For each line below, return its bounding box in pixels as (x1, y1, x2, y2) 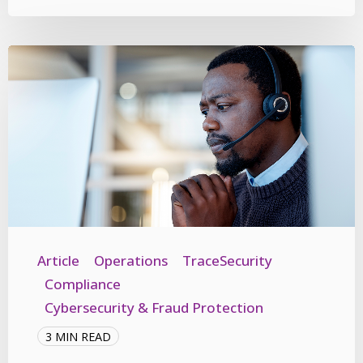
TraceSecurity (182, 251, 272, 271)
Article (37, 251, 79, 271)
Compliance (45, 275, 121, 294)
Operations (94, 251, 168, 271)
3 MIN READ (45, 328, 111, 344)
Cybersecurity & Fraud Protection (45, 298, 263, 318)
